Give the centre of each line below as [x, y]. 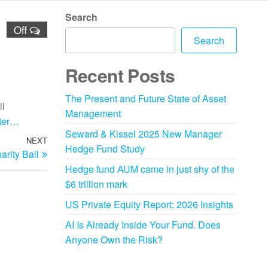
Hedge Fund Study [105, 149]
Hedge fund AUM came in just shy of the [150, 169]
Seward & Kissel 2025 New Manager [143, 134]
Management [93, 113]
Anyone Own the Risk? [114, 240]
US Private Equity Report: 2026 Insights [149, 204]
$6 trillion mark [96, 184]
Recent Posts [120, 75]
